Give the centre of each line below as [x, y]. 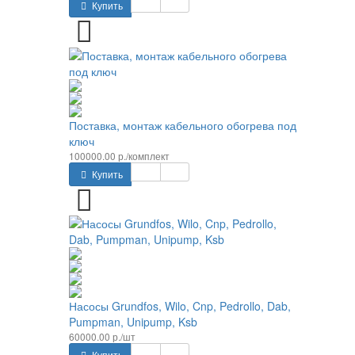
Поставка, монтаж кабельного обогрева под [183, 125]
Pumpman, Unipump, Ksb [133, 321]
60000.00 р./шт [102, 336]
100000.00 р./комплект [119, 155]
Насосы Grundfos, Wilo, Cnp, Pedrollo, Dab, [180, 305]
